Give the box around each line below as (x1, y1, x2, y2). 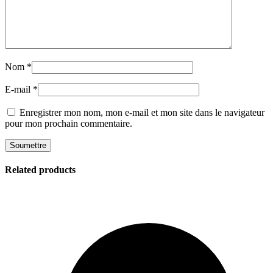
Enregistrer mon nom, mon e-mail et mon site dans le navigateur (19, 107, 264, 118)
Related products (5, 165, 76, 175)
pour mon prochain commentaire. (5, 118, 132, 129)
